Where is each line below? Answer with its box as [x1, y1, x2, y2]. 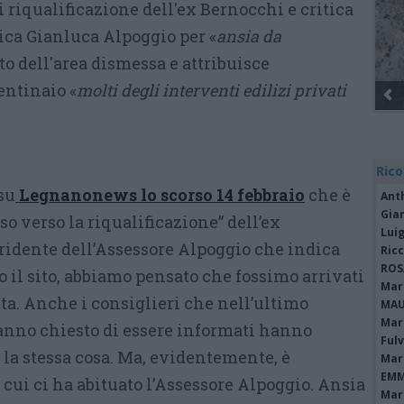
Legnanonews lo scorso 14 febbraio [15, 184, 305, 206]
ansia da [216, 25, 281, 47]
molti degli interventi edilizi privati [77, 79, 346, 101]
